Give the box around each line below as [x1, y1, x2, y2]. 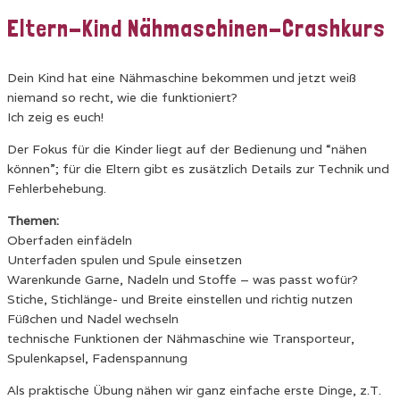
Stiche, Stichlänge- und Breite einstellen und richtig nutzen [7, 291, 353, 307]
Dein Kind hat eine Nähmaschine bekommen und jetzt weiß [7, 70, 356, 86]
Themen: [7, 212, 59, 229]
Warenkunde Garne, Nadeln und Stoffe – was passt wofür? [7, 271, 358, 287]
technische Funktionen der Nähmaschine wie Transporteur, [7, 330, 354, 346]
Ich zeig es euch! [7, 109, 104, 125]
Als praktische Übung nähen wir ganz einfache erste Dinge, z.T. [7, 382, 381, 398]
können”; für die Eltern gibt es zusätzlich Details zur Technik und [7, 161, 389, 177]
